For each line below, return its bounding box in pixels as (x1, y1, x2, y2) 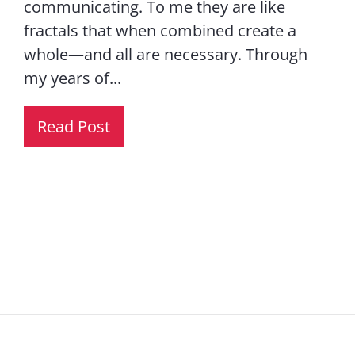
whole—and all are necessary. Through (23, 44, 307, 65)
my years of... (23, 67, 121, 89)
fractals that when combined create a (23, 20, 296, 41)
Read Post (36, 116, 110, 137)
